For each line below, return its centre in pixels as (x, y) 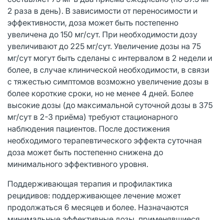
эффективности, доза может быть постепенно (93, 22)
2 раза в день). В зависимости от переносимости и (102, 11)
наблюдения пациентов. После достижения (89, 128)
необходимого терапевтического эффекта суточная (105, 140)
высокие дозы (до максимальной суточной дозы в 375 (110, 105)
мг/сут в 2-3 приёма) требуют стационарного (93, 117)
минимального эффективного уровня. (78, 164)
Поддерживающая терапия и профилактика (90, 183)
